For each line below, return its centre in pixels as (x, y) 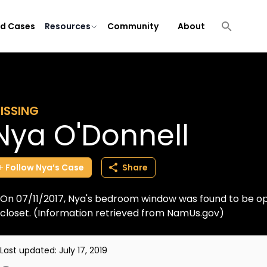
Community (133, 26)
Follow (20, 167)
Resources (68, 26)
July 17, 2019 (83, 250)
